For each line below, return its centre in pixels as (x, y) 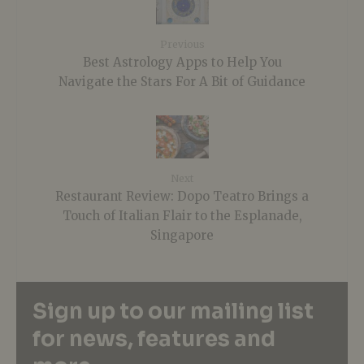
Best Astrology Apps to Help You (182, 62)
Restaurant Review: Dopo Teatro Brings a (182, 196)
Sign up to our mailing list (173, 312)
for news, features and (154, 340)
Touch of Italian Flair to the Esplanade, (182, 215)
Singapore (182, 235)
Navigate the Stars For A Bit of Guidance (182, 81)
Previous (182, 45)
